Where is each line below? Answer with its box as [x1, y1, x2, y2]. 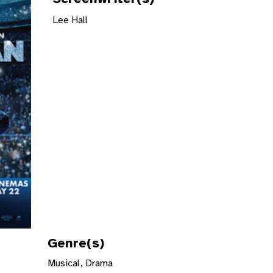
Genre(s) [48, 236, 104, 251]
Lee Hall [52, 15, 88, 26]
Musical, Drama [48, 258, 113, 269]
